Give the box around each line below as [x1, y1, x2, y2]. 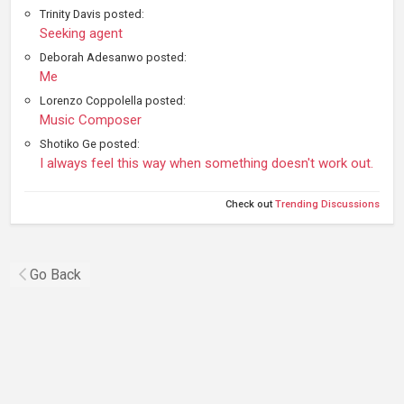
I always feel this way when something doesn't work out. [40, 155, 373, 172]
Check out [225, 198, 275, 211]
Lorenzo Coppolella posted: [40, 94, 186, 108]
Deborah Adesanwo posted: [40, 50, 187, 65]
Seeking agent [40, 25, 123, 42]
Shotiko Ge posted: [40, 137, 140, 151]
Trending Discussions [275, 198, 380, 211]
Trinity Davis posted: [40, 7, 144, 22]
